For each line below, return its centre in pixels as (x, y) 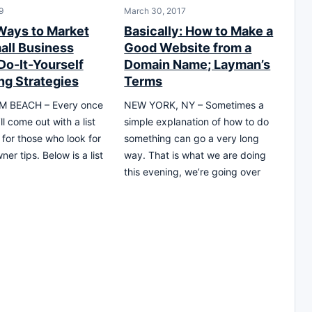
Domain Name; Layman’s (197, 64)
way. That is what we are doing (195, 155)
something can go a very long (192, 138)
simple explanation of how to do (197, 121)
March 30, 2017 (155, 10)
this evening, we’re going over (193, 171)
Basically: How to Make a (199, 31)
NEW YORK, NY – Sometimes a (194, 104)
